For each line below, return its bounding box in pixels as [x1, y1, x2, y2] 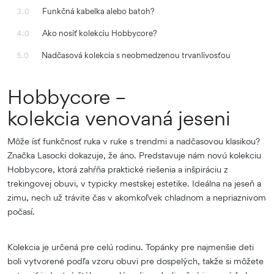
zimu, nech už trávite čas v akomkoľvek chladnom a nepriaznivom [7, 192, 266, 203]
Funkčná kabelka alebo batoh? [42, 6, 158, 17]
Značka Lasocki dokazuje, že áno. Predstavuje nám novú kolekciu [7, 150, 261, 161]
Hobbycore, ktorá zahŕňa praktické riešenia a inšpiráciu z [7, 164, 228, 175]
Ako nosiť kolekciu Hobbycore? [42, 28, 159, 39]
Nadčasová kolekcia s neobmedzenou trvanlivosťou [42, 50, 232, 61]
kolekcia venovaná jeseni [7, 106, 235, 131]
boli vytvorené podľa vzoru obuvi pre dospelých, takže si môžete [7, 256, 264, 267]
